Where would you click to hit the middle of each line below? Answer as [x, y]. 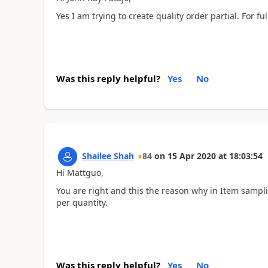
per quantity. [82, 202]
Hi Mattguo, [80, 172]
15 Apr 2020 [191, 156]
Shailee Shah [108, 156]
